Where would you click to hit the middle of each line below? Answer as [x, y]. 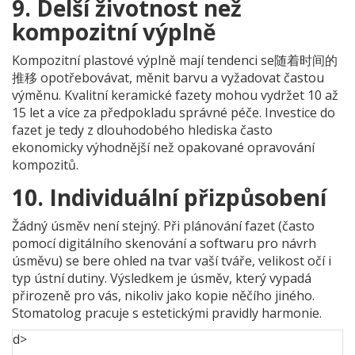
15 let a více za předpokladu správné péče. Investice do [174, 113]
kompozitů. [45, 165]
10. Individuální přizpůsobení [169, 198]
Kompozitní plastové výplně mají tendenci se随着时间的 [175, 61]
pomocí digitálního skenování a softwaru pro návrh [164, 244]
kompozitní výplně [114, 32]
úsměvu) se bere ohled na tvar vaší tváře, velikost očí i [172, 261]
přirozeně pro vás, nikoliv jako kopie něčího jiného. [163, 296]
